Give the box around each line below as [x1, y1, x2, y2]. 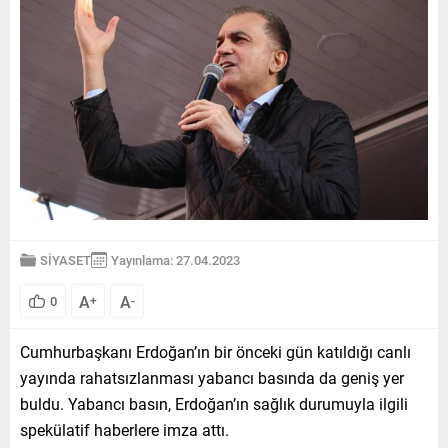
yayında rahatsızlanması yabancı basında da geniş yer [20, 366, 404, 388]
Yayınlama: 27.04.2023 [111, 250, 240, 269]
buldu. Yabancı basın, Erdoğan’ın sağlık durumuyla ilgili [20, 392, 408, 414]
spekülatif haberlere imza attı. [20, 418, 229, 440]
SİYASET [40, 250, 91, 269]
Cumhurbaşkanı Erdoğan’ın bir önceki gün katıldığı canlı [20, 340, 411, 362]
